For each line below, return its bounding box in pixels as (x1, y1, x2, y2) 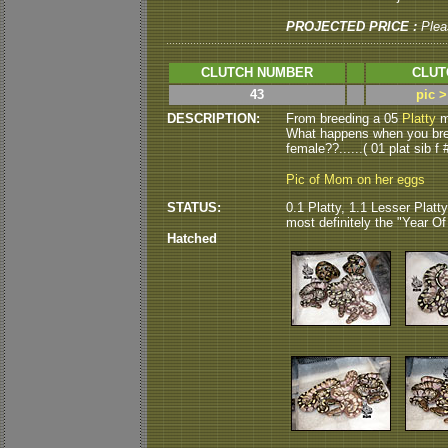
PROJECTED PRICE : (286, 19, 417, 34)
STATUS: (167, 200, 221, 215)
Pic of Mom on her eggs (286, 172, 425, 187)
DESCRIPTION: (167, 111, 260, 126)
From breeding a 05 (286, 111, 402, 126)
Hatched (167, 231, 217, 246)
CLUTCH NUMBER (201, 65, 313, 80)
